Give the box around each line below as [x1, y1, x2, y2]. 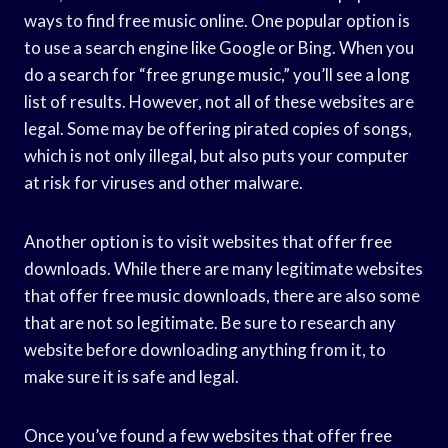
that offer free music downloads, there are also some [24, 284, 420, 306]
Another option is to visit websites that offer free [24, 230, 392, 252]
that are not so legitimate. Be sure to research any [24, 311, 396, 333]
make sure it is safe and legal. [24, 365, 239, 387]
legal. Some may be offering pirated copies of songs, [24, 117, 412, 139]
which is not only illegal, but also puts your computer [24, 144, 409, 166]
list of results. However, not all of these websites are [24, 90, 414, 112]
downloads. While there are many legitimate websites [24, 257, 423, 279]
